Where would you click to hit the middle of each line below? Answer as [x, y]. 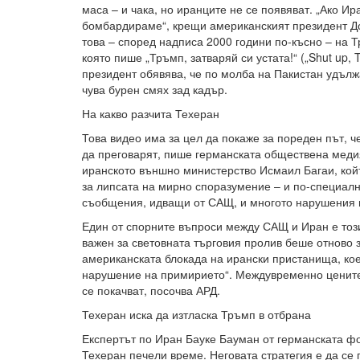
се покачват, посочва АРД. [151, 290]
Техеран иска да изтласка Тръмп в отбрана [196, 314]
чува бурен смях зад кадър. [155, 89]
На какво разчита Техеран [151, 113]
